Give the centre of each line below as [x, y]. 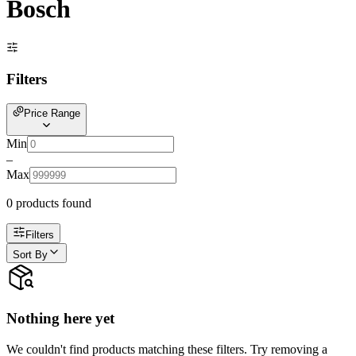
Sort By [30, 255]
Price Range [52, 114]
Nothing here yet [60, 318]
